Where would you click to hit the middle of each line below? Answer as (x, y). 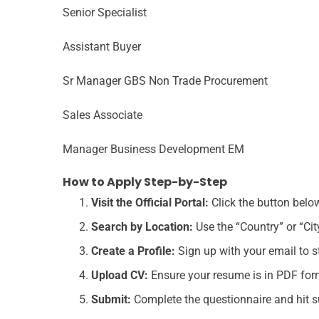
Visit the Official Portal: (150, 202)
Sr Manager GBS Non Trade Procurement (165, 80)
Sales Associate (103, 115)
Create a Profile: (133, 251)
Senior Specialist (105, 12)
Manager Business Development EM (153, 149)
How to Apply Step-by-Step (145, 182)
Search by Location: (142, 226)
